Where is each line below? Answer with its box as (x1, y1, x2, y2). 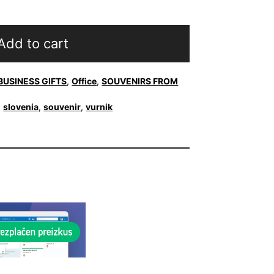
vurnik (86, 102, 113, 112)
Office (72, 76, 97, 86)
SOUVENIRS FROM (102, 76, 179, 86)
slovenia (3, 102, 39, 112)
